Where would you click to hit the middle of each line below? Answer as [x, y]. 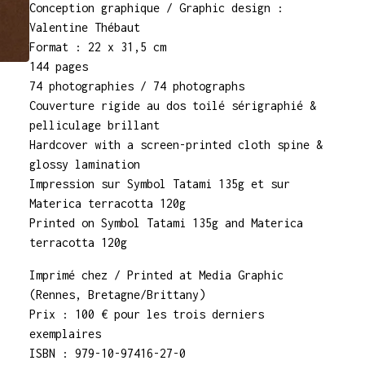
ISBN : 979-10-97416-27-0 [108, 353]
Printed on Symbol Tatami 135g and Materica [166, 223]
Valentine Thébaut [85, 27]
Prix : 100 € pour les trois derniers [147, 314]
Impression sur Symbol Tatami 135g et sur [160, 184]
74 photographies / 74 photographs [137, 86]
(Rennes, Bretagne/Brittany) [117, 295]
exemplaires [65, 334]
